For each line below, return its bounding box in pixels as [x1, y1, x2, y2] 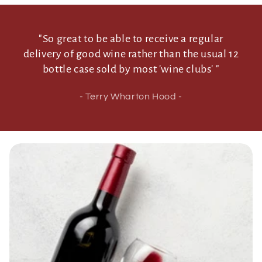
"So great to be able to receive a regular [39, 32, 223, 44]
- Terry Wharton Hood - [80, 91, 182, 101]
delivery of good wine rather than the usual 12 [23, 47, 239, 60]
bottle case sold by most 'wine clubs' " [42, 63, 220, 75]
